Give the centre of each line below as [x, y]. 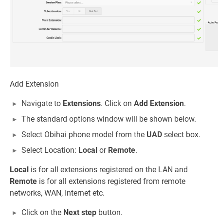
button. [109, 212]
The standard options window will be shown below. [109, 119]
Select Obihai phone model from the [84, 134]
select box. [181, 134]
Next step [80, 212]
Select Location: [50, 150]
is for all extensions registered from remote [111, 181]
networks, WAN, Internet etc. [57, 193]
